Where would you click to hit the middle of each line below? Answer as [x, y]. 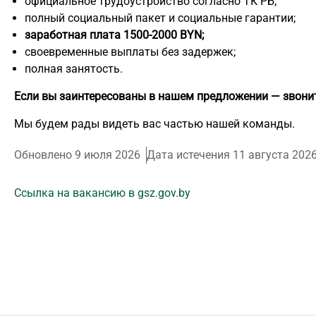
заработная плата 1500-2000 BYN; [114, 35]
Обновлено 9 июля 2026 [77, 155]
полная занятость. [74, 69]
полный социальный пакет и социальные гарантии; [160, 18]
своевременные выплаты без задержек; [130, 52]
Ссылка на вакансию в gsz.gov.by [102, 193]
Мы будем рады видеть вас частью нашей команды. [154, 124]
